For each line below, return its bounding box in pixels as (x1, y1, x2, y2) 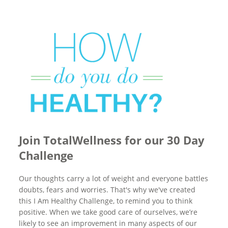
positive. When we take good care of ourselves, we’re (19, 207, 198, 217)
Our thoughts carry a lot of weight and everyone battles (19, 174, 209, 183)
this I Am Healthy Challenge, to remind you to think (19, 196, 193, 206)
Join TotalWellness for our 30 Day (19, 132, 205, 148)
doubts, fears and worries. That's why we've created (19, 185, 196, 194)
